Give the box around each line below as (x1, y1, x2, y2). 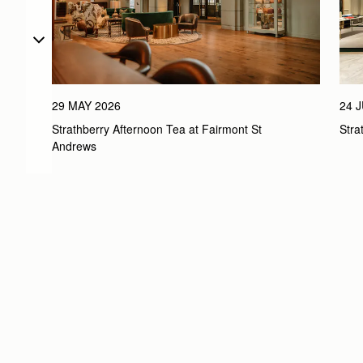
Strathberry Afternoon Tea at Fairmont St (52, 120, 262, 137)
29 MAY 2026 (52, 96, 121, 113)
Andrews (52, 137, 100, 154)
